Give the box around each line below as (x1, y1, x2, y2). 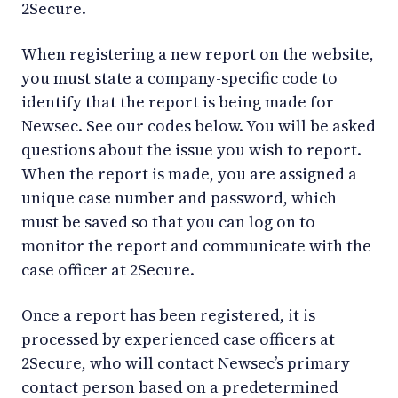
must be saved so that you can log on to (21, 210, 315, 233)
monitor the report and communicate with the (21, 234, 371, 257)
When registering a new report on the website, (21, 42, 374, 65)
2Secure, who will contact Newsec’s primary (21, 351, 350, 374)
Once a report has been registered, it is (21, 303, 315, 326)
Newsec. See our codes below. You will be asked (21, 114, 376, 137)
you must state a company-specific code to (21, 66, 338, 89)
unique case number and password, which (21, 186, 337, 209)
